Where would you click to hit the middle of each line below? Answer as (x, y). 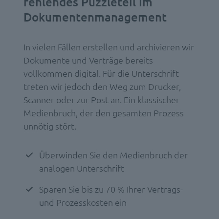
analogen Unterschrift (82, 168)
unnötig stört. (50, 126)
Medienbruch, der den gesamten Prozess (104, 113)
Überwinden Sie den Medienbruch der (113, 155)
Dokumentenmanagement (95, 17)
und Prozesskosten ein (83, 202)
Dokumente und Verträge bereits (88, 60)
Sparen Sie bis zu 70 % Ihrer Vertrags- (111, 189)
